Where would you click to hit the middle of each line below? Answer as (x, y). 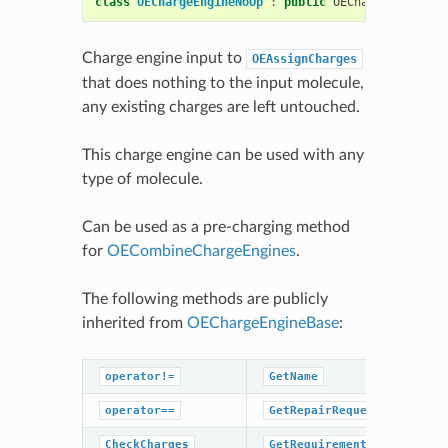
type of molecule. (142, 178)
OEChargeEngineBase (262, 322)
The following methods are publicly (204, 298)
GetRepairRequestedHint (345, 410)
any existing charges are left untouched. (220, 106)
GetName (293, 376)
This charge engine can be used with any (222, 154)
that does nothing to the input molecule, (222, 82)
